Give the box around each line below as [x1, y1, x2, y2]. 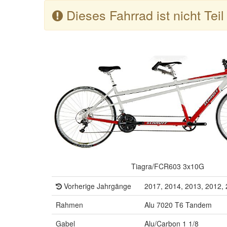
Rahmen [56, 199, 83, 210]
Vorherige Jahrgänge [62, 180, 131, 191]
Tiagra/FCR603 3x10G [131, 161, 204, 171]
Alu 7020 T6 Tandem [144, 199, 212, 210]
